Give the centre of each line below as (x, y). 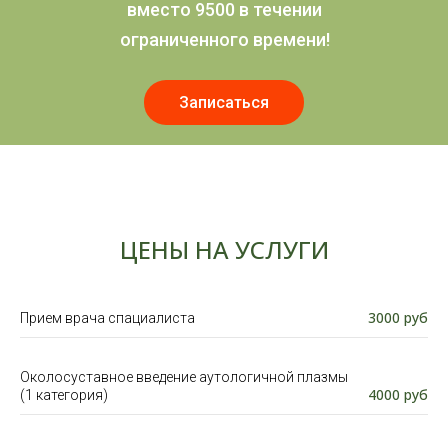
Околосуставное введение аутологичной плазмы (184, 377)
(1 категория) (64, 395)
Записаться (224, 102)
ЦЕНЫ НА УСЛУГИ (224, 249)
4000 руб (398, 394)
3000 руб (398, 317)
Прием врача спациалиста (107, 318)
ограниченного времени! (224, 39)
